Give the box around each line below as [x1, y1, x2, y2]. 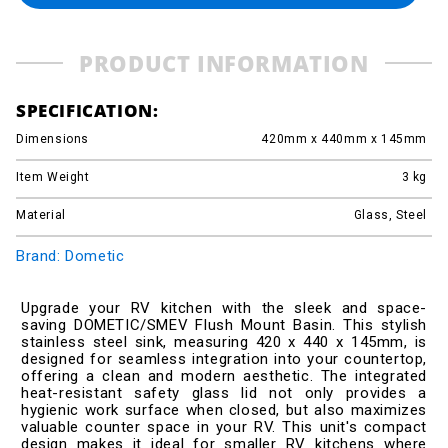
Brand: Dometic [16, 246, 125, 265]
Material [16, 207, 66, 222]
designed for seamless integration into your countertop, [21, 349, 427, 368]
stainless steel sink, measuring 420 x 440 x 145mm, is [21, 332, 427, 351]
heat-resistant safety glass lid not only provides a [21, 383, 427, 402]
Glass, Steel [353, 207, 427, 222]
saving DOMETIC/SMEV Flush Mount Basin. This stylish [21, 315, 427, 334]
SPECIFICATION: [16, 98, 159, 122]
